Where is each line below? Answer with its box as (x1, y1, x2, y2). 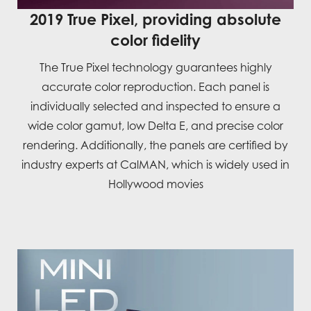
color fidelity (110, 30, 201, 49)
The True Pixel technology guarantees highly (39, 60, 272, 74)
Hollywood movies (108, 176, 203, 191)
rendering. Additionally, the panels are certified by (23, 137, 288, 152)
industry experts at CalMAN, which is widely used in (22, 157, 289, 171)
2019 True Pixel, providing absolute (30, 9, 281, 28)
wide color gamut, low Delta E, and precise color (28, 118, 283, 133)
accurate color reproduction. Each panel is (42, 79, 269, 94)
